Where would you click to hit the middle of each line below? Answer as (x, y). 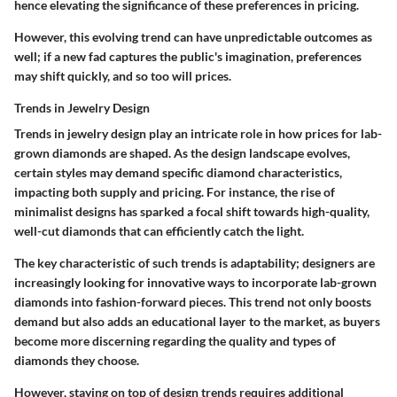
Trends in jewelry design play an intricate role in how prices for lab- (198, 133)
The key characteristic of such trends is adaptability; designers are (195, 262)
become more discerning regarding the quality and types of (175, 340)
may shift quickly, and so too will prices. (123, 75)
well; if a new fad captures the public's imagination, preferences (188, 56)
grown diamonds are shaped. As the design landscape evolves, (182, 152)
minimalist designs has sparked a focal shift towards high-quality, (192, 211)
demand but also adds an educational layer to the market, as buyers (197, 321)
